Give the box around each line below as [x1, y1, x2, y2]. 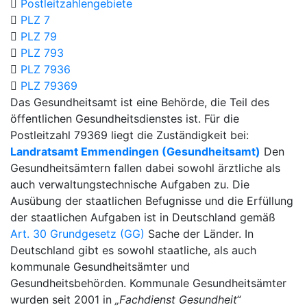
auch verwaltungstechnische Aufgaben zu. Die [10, 177, 249, 191]
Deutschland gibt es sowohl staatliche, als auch [10, 243, 256, 257]
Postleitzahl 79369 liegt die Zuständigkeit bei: [10, 128, 249, 142]
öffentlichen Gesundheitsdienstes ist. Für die [10, 112, 239, 125]
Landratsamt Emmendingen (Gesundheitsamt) [10, 145, 260, 158]
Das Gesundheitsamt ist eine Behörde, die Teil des [10, 95, 269, 109]
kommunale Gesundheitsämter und [10, 260, 190, 273]
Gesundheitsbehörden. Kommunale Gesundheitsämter [10, 276, 286, 290]
